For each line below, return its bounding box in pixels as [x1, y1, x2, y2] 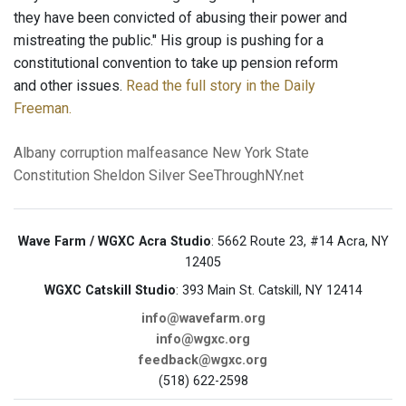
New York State [212, 144, 309, 162]
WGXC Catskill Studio [43, 283, 176, 299]
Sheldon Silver [93, 167, 185, 185]
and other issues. [14, 77, 126, 95]
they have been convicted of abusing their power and [14, 9, 347, 27]
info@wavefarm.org [140, 311, 266, 327]
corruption [60, 144, 123, 162]
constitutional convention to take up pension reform [14, 54, 338, 72]
